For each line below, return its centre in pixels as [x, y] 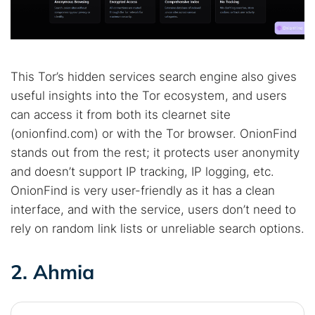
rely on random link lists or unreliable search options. [157, 229]
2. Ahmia [52, 272]
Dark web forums [73, 27]
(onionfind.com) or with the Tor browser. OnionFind [154, 134]
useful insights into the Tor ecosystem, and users [149, 96]
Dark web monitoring [82, 49]
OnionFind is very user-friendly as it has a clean [143, 191]
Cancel [213, 94]
